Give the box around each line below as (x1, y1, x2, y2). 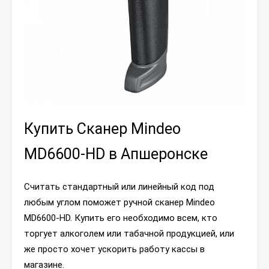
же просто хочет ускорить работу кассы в (24, 244, 205, 255)
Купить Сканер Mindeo (24, 120, 181, 138)
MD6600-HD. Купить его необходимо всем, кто (24, 213, 217, 223)
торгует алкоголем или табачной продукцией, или (24, 228, 234, 239)
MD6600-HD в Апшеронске (24, 145, 208, 163)
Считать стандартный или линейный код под (24, 181, 214, 192)
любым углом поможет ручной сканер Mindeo (24, 197, 215, 208)
